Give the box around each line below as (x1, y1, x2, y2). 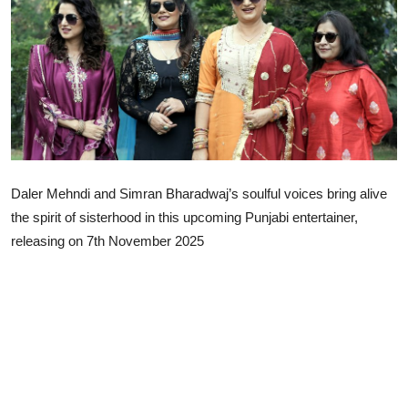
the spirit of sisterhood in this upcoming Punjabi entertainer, (11, 209, 358, 226)
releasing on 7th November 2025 (11, 233, 204, 250)
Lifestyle (14, 19, 72, 37)
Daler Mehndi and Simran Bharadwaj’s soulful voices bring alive (11, 186, 387, 202)
